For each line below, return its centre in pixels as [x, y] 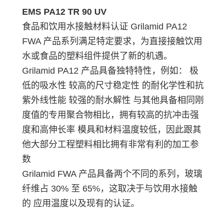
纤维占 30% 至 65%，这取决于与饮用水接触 [110, 188]
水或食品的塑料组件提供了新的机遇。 [97, 56]
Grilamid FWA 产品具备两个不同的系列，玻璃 [112, 174]
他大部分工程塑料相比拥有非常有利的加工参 [110, 144]
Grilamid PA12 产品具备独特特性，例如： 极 [110, 70]
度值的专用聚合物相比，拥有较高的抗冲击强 [110, 115]
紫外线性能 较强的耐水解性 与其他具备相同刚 [113, 100]
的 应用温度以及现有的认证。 [81, 203]
